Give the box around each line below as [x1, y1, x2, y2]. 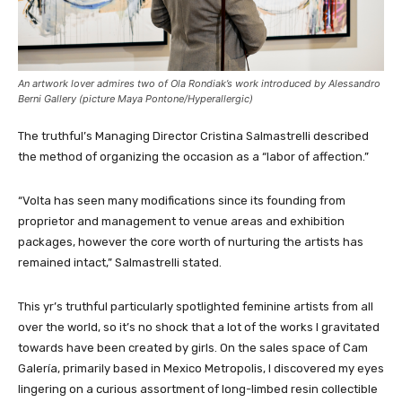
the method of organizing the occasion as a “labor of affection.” [18, 149, 369, 163]
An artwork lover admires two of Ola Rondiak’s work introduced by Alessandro [18, 76, 380, 90]
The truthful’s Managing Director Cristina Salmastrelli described [18, 128, 369, 143]
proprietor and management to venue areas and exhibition [18, 214, 345, 228]
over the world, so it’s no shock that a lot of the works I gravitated [18, 319, 380, 334]
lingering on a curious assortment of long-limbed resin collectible [18, 381, 378, 396]
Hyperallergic [188, 92, 249, 105]
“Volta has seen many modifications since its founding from [18, 193, 345, 207]
